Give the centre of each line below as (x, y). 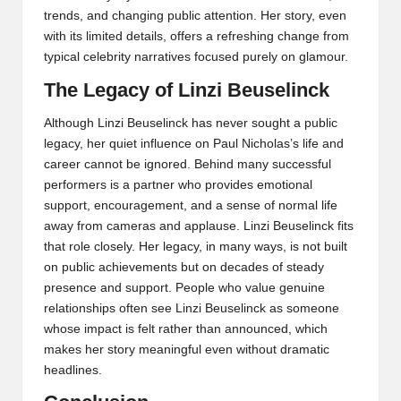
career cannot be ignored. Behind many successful (188, 164)
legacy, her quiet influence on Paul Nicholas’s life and (194, 143)
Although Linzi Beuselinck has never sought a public (191, 123)
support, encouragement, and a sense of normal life (191, 205)
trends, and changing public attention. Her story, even (195, 15)
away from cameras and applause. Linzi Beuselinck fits (199, 226)
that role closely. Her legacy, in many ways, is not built (196, 246)
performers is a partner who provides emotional (178, 184)
